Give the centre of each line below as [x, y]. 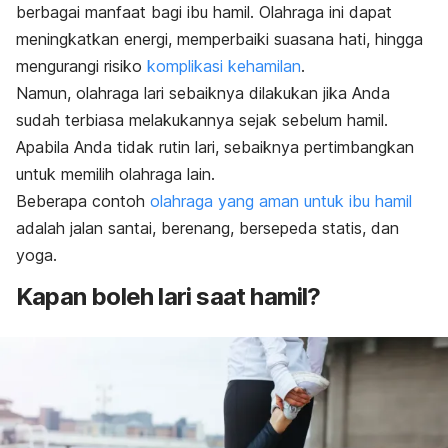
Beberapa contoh [83, 201]
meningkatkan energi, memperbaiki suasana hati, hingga [219, 39]
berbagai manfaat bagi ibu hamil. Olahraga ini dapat [204, 12]
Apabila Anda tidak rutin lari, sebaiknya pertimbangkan [215, 147]
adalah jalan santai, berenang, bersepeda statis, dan [207, 228]
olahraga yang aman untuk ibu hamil [281, 201]
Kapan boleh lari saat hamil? [168, 297]
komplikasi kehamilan [224, 66]
